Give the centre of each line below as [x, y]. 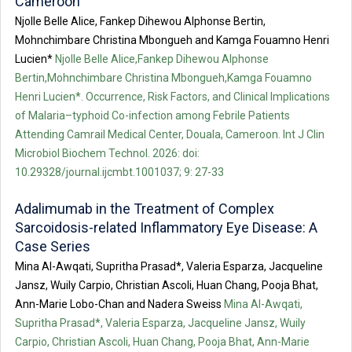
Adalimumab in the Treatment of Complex [145, 209]
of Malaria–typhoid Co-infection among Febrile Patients [152, 116]
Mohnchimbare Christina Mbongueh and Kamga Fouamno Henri [172, 40]
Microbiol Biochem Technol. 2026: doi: [107, 154]
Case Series [53, 247]
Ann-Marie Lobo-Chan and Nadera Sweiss [118, 304]
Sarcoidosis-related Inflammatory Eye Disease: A [166, 228]
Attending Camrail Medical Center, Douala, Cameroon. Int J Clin [170, 135]
